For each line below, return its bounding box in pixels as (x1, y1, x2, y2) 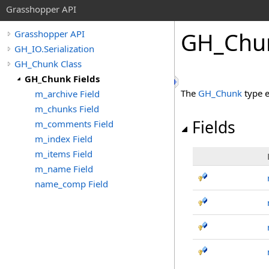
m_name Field (35, 163, 93, 175)
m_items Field (35, 148, 92, 160)
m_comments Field (35, 118, 113, 130)
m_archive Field (35, 88, 100, 100)
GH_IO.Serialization (14, 43, 94, 55)
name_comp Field (35, 178, 108, 190)
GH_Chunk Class (14, 58, 82, 70)
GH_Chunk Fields (25, 73, 100, 85)
